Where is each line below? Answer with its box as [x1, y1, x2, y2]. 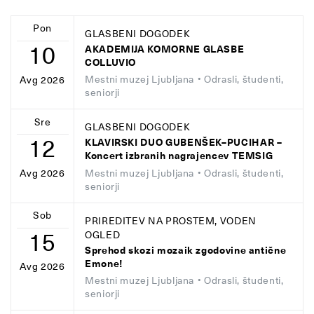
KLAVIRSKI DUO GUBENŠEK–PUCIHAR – [85, 136, 282, 150]
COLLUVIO [85, 56, 137, 70]
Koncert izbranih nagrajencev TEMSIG [85, 149, 273, 163]
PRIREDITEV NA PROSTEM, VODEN [85, 214, 257, 227]
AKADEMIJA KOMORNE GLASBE [85, 43, 245, 57]
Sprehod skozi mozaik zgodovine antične [85, 243, 287, 257]
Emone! [85, 257, 123, 271]
